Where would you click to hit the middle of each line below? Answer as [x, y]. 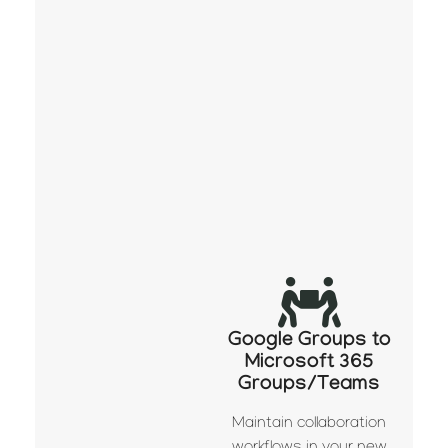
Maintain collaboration [309, 425]
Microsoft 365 [309, 364]
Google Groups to [309, 342]
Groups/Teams [309, 386]
